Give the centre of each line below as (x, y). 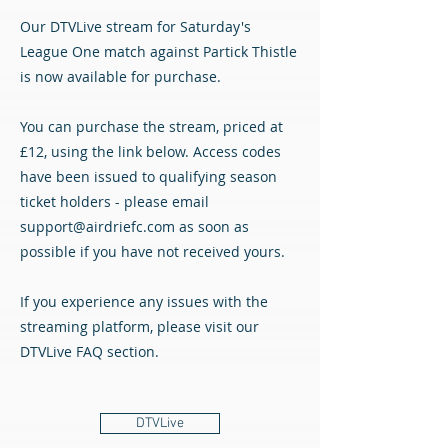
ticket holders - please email (114, 201)
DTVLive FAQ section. (89, 351)
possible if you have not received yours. (152, 251)
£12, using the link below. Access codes (150, 151)
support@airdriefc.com (97, 226)
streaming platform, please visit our (139, 326)
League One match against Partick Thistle (158, 51)
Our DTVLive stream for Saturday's (135, 26)
